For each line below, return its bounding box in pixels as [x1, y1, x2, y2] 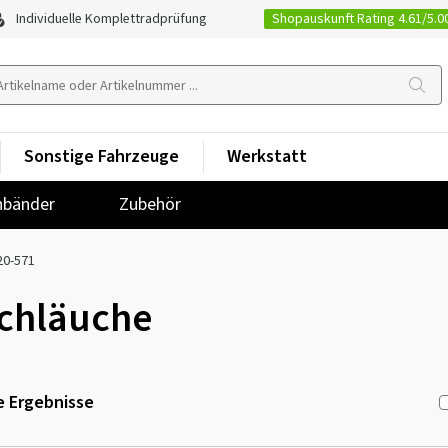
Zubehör [119, 192, 181, 217]
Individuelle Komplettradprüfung [13, 9, 207, 29]
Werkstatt [227, 144, 307, 169]
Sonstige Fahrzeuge [24, 144, 179, 169]
